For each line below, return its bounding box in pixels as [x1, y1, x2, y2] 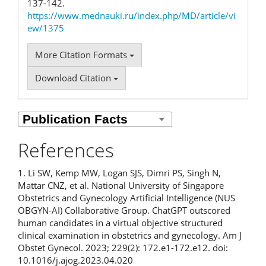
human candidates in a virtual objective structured [18, 216, 223, 229]
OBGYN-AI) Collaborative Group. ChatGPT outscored [18, 204, 230, 216]
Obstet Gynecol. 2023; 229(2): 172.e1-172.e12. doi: [18, 241, 228, 254]
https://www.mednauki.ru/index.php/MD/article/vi [27, 9, 236, 21]
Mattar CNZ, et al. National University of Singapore [18, 179, 224, 191]
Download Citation [35, 72, 113, 84]
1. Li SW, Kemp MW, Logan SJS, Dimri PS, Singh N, [18, 166, 221, 179]
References [18, 137, 114, 163]
